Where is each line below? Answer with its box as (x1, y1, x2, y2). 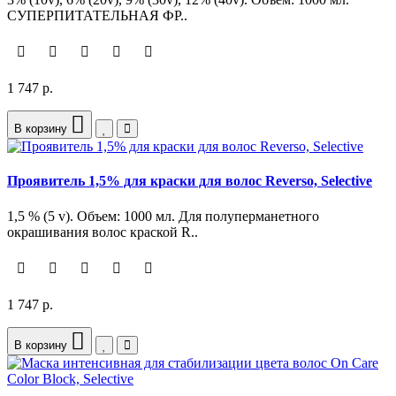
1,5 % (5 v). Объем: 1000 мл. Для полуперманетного (7, 208, 319, 224)
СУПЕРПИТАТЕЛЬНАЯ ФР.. (7, 8, 187, 24)
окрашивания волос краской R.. (7, 224, 198, 240)
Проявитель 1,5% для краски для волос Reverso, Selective (7, 173, 372, 189)
